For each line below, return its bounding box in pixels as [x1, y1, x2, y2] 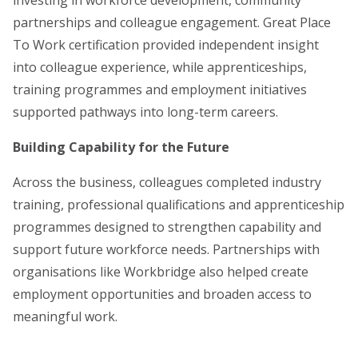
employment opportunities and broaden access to [13, 284, 312, 303]
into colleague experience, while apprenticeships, [13, 58, 307, 76]
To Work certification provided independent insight [13, 35, 319, 54]
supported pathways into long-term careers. [13, 102, 278, 121]
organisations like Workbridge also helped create [13, 262, 308, 280]
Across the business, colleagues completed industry [13, 173, 321, 191]
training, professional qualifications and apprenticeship [13, 195, 344, 213]
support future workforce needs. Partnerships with [13, 240, 320, 258]
